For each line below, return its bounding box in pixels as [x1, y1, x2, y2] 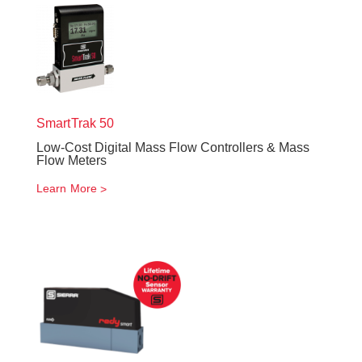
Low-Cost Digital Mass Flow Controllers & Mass [36, 141, 309, 154]
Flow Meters [36, 154, 107, 167]
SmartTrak [36, 116, 96, 130]
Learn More [36, 182, 97, 195]
